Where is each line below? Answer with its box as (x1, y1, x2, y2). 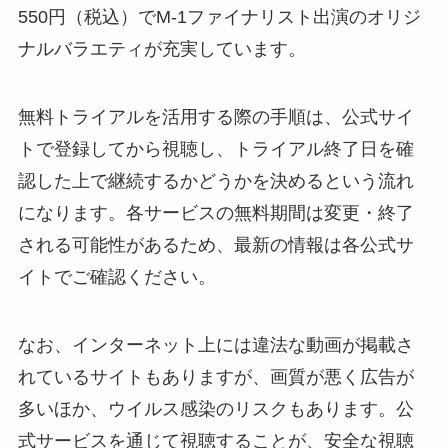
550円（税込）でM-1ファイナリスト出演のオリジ (17, 6, 421, 27)
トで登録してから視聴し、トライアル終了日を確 (17, 138, 414, 159)
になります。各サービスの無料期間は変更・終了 (17, 202, 414, 223)
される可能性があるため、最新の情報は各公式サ (17, 234, 414, 255)
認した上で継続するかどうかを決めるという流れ (17, 170, 414, 191)
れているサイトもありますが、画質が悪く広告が (17, 366, 414, 387)
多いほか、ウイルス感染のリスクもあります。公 (17, 398, 414, 419)
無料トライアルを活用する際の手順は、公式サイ (17, 106, 414, 127)
